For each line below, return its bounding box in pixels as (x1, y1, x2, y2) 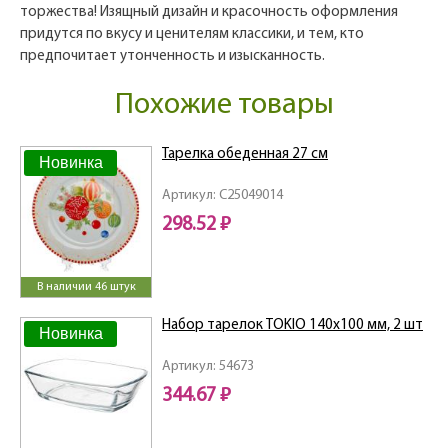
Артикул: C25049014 (162, 188, 283, 204)
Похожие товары (114, 90, 334, 122)
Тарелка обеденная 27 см (162, 147, 328, 163)
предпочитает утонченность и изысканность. (20, 49, 325, 65)
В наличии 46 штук (36, 281, 136, 294)
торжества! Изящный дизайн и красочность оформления (20, 5, 398, 21)
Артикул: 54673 (162, 359, 254, 375)
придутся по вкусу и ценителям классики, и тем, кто (20, 27, 364, 43)
